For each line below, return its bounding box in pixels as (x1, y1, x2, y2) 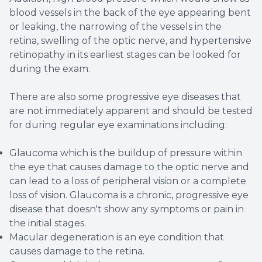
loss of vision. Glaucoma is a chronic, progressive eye (9, 189, 249, 201)
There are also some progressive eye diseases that (9, 91, 241, 103)
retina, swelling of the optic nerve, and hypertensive (9, 35, 251, 47)
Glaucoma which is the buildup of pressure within (9, 147, 242, 159)
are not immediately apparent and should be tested (9, 105, 253, 117)
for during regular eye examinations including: (9, 119, 227, 131)
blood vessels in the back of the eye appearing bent (9, 7, 251, 19)
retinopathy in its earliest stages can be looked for (9, 49, 241, 61)
